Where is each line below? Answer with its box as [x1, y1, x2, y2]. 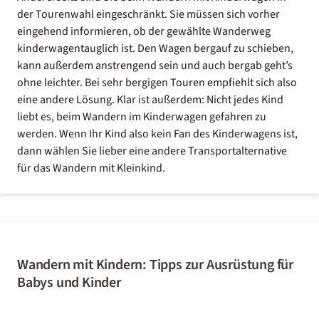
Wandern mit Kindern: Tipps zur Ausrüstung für [17, 254, 293, 275]
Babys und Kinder [17, 272, 121, 293]
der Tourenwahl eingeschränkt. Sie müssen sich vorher [17, 6, 280, 22]
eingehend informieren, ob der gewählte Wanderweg [17, 23, 271, 39]
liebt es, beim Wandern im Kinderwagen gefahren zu [17, 108, 266, 125]
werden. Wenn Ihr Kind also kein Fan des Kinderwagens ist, [17, 125, 298, 142]
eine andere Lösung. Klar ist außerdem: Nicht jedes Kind [17, 91, 283, 108]
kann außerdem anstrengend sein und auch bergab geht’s [17, 57, 293, 73]
